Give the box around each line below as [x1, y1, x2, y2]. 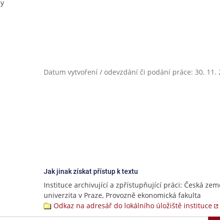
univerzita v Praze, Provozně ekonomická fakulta [44, 191, 201, 200]
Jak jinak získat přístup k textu [44, 167, 138, 175]
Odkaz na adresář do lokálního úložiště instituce [54, 201, 212, 210]
